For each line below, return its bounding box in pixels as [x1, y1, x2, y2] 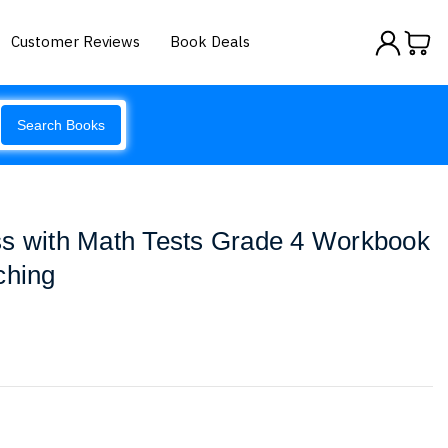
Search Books [17, 117, 105, 133]
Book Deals [170, 31, 251, 51]
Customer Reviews [11, 31, 141, 51]
